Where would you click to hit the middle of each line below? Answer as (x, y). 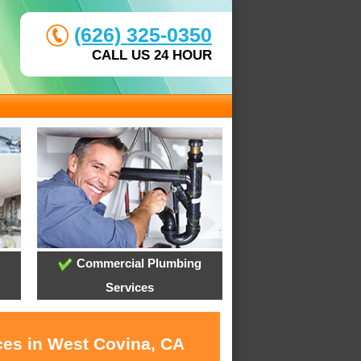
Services (129, 288)
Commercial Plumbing (137, 263)
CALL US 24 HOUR (152, 55)
